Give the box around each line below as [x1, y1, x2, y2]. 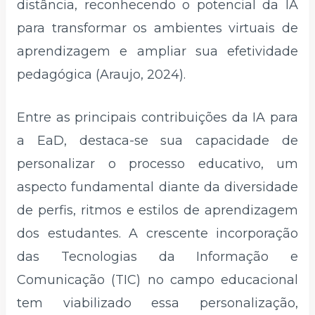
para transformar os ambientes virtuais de [17, 20, 298, 36]
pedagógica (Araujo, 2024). [17, 66, 186, 82]
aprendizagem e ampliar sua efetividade [17, 43, 298, 59]
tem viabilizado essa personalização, [17, 295, 298, 311]
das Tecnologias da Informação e [17, 249, 298, 265]
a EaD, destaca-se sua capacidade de [17, 133, 298, 149]
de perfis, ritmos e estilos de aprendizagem [17, 202, 298, 219]
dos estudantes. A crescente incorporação [17, 226, 298, 242]
